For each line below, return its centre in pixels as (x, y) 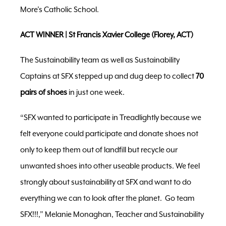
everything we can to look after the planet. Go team (107, 198)
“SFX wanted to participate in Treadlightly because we (111, 118)
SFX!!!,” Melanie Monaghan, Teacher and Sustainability (112, 214)
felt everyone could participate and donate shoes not (109, 134)
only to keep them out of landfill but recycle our (99, 150)
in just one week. (96, 92)
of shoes (53, 92)
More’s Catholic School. (60, 10)
